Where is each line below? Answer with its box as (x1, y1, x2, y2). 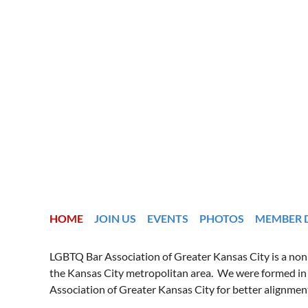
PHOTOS (199, 212, 244, 225)
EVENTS (147, 212, 188, 225)
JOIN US (94, 212, 136, 225)
